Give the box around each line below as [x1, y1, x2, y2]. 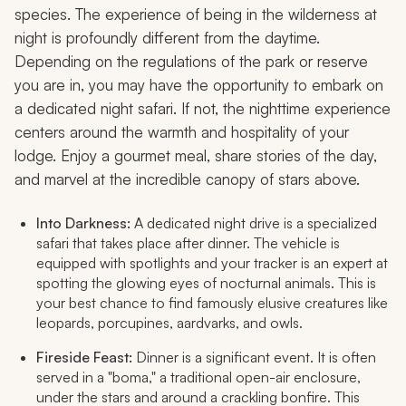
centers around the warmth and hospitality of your [14, 122, 349, 142]
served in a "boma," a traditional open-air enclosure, [36, 368, 361, 387]
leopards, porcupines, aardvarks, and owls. [36, 314, 303, 333]
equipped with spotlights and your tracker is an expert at [36, 254, 388, 273]
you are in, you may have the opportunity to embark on [14, 75, 383, 95]
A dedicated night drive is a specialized [130, 214, 377, 233]
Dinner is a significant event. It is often [132, 348, 376, 367]
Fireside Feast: [36, 348, 132, 367]
